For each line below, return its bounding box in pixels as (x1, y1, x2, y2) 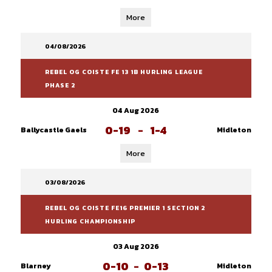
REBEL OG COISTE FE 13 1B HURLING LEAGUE (44, 67, 203, 76)
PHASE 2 (44, 81, 75, 90)
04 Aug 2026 (112, 105, 160, 116)
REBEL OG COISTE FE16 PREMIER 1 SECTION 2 (44, 203, 205, 212)
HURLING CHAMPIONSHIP (44, 217, 135, 226)
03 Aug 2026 (112, 241, 159, 252)
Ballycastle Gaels (20, 124, 87, 135)
